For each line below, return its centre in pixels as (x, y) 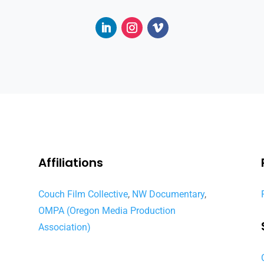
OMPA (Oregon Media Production (107, 211)
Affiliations (70, 163)
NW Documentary (168, 194)
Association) (64, 227)
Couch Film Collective (83, 194)
